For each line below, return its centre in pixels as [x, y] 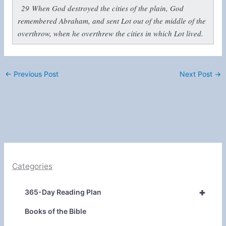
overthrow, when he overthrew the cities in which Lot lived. [110, 34]
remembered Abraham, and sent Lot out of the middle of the [111, 21]
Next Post [197, 74]
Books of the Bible [55, 211]
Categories [32, 166]
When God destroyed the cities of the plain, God [108, 8]
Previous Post [35, 74]
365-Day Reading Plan [63, 192]
